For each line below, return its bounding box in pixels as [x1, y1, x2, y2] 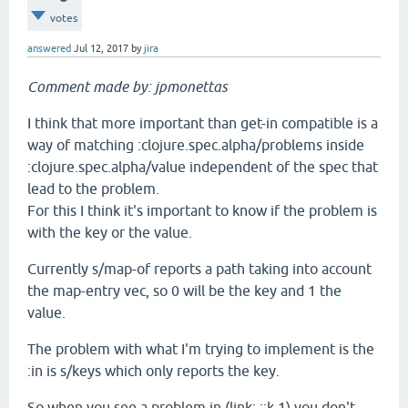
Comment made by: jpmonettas [27, 78, 228, 95]
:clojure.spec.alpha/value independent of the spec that [27, 158, 378, 175]
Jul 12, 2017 [74, 43, 128, 54]
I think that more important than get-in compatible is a [27, 115, 378, 131]
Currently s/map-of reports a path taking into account [27, 260, 372, 277]
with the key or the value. [27, 224, 192, 240]
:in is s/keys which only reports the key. [27, 362, 280, 379]
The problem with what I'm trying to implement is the [27, 341, 374, 357]
